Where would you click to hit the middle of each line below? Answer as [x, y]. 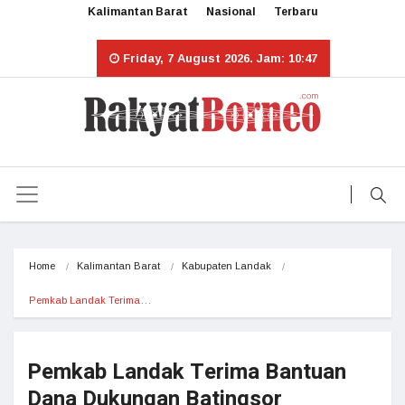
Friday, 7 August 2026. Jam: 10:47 [218, 58]
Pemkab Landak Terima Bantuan [187, 372]
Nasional [231, 12]
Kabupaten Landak [226, 266]
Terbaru [296, 12]
